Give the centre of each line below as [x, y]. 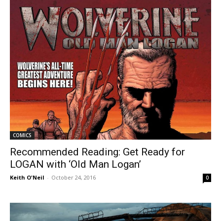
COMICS [22, 135]
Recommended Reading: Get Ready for [97, 152]
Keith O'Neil [27, 177]
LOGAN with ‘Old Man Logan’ [75, 164]
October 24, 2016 [74, 177]
